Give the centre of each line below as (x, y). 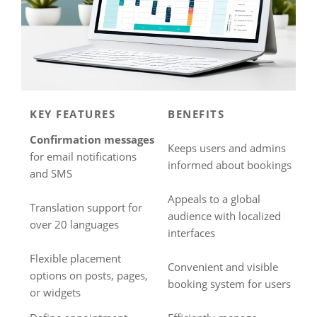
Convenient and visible (223, 267)
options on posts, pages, (89, 275)
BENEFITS (196, 114)
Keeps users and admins (227, 148)
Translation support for (86, 207)
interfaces (191, 233)
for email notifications (83, 156)
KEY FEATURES (73, 114)
